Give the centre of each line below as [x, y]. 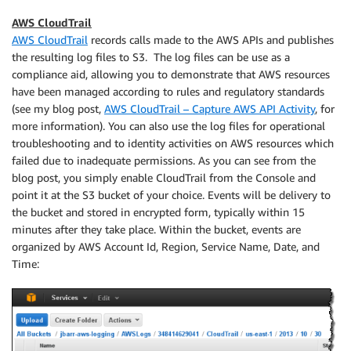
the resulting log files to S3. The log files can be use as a [151, 57]
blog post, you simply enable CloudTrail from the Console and [164, 178]
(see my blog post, [58, 109]
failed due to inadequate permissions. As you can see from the [164, 161]
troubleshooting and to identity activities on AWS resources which [173, 143]
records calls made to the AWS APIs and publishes [211, 40]
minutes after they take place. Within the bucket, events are [156, 230]
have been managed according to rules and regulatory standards [168, 92]
